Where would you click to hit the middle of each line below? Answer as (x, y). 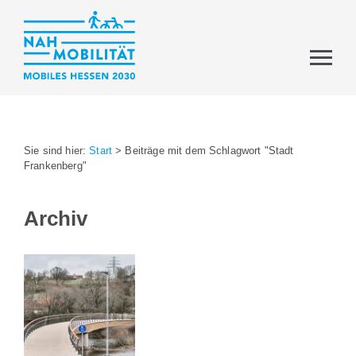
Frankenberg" (55, 166)
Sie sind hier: (57, 151)
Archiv (56, 218)
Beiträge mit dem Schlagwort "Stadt (209, 151)
